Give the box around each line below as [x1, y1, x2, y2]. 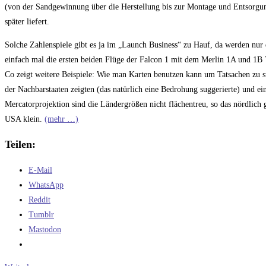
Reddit [28, 195, 50, 205]
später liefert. [5, 17, 49, 27]
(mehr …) [45, 115, 78, 124]
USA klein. [5, 115, 45, 124]
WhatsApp [28, 180, 64, 190]
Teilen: [5, 138, 36, 151]
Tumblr [28, 210, 54, 220]
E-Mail [28, 166, 52, 175]
